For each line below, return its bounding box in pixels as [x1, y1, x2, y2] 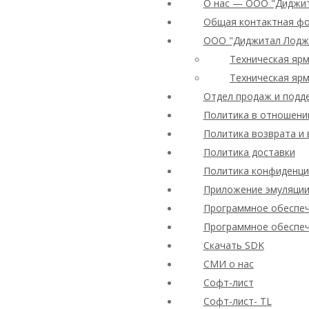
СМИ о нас [203, 257, 254, 270]
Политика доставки [203, 146, 295, 159]
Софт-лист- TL [203, 295, 272, 308]
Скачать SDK [203, 239, 264, 252]
